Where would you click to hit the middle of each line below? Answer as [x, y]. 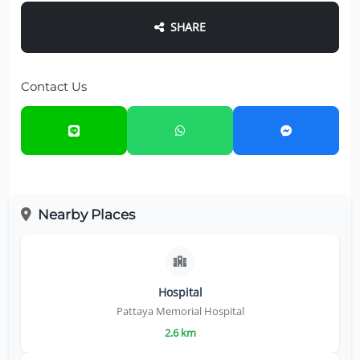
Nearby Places [86, 215]
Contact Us [54, 87]
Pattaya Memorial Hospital [180, 311]
